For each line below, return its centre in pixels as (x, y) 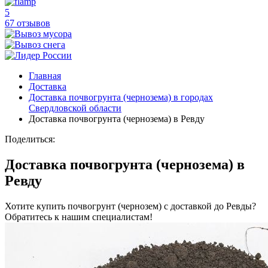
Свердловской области (75, 108)
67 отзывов (28, 23)
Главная (45, 76)
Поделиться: (30, 139)
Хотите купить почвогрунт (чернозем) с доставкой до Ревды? (130, 206)
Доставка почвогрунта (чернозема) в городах (121, 97)
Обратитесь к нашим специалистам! (79, 217)
